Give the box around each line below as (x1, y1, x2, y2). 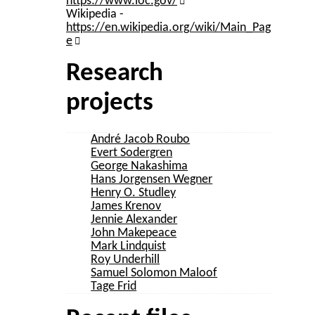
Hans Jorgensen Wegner (91, 174, 213, 186)
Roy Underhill (91, 254, 160, 266)
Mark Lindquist (91, 240, 167, 252)
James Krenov (91, 200, 162, 212)
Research (66, 60, 163, 86)
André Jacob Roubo (91, 134, 191, 146)
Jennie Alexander (91, 214, 178, 226)
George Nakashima (91, 160, 188, 172)
